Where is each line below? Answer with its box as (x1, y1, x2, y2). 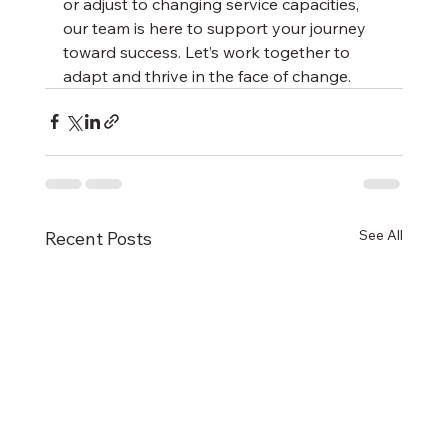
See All (359, 225, 404, 244)
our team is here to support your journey (62, 17, 370, 38)
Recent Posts (44, 226, 152, 250)
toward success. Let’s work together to (62, 41, 354, 62)
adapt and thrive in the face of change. (62, 65, 351, 86)
